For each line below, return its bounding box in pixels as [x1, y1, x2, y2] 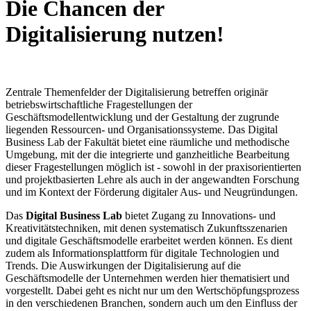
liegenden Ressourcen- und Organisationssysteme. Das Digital [6, 123, 278, 135]
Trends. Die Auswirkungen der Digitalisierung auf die [6, 259, 241, 271]
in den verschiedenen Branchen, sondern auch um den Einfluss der [6, 296, 297, 309]
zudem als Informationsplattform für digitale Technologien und [6, 246, 279, 259]
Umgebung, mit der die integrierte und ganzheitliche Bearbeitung [6, 148, 289, 160]
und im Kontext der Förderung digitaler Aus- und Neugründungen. [6, 185, 298, 198]
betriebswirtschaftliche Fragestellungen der [6, 98, 192, 110]
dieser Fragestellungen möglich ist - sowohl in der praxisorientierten [6, 160, 301, 173]
